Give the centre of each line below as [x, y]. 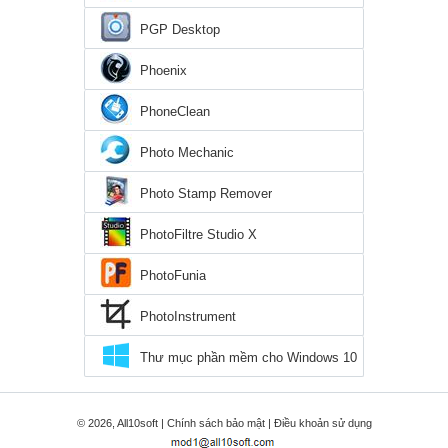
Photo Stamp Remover [206, 194]
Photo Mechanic [187, 153]
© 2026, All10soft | [121, 423]
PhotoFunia [173, 276]
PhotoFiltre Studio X [198, 235]
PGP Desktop [180, 30]
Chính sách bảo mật [215, 423]
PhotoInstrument [188, 317]
